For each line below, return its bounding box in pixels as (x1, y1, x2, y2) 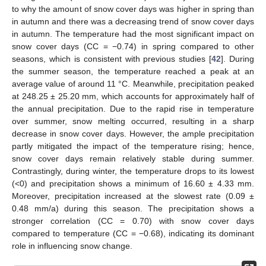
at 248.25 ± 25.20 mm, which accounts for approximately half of (12, 91, 254, 101)
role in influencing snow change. (12, 240, 132, 251)
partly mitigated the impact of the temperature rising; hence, (12, 141, 254, 151)
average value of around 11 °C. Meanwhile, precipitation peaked (12, 78, 254, 88)
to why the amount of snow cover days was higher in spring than (12, 4, 254, 14)
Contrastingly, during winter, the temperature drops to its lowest (12, 166, 254, 176)
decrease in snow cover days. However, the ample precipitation (12, 128, 254, 138)
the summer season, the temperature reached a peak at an (12, 66, 254, 76)
